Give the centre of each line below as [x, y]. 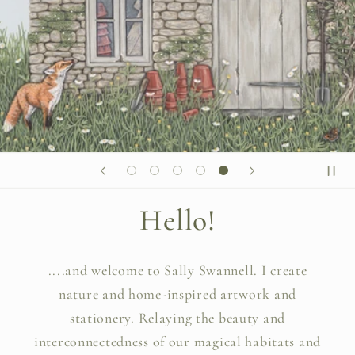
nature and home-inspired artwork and [177, 294]
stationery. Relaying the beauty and [177, 317]
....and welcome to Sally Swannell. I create [177, 270]
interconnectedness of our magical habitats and [177, 341]
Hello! [177, 220]
